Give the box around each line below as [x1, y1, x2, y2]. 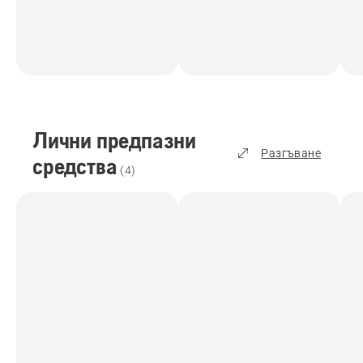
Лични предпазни [32, 127, 196, 154]
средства [32, 153, 117, 180]
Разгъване [261, 147, 321, 160]
